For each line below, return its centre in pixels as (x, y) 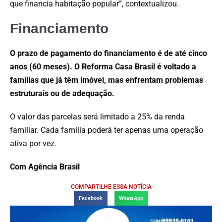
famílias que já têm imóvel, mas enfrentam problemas (107, 80)
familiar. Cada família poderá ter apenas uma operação (107, 130)
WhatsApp (131, 198)
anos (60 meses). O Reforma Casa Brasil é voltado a (103, 66)
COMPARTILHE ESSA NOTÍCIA (111, 187)
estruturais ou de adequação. (63, 93)
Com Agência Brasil (45, 166)
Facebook (90, 198)
